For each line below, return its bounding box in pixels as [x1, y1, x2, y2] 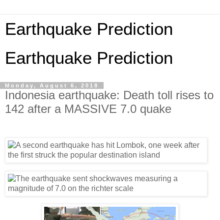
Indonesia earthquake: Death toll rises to [5, 88, 214, 102]
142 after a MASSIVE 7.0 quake [5, 102, 171, 115]
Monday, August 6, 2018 [5, 82, 99, 88]
